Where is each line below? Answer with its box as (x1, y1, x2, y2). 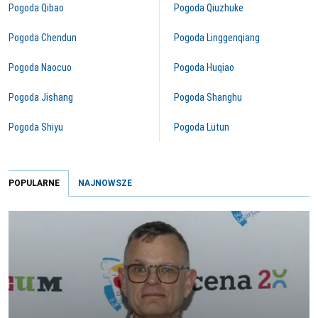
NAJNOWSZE (78, 178, 132, 188)
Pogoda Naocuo (9, 62, 72, 73)
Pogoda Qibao (9, 2, 64, 13)
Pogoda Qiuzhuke (174, 2, 243, 13)
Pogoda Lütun (174, 121, 229, 133)
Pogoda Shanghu (174, 92, 242, 103)
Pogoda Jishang (9, 92, 73, 103)
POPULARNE (9, 178, 60, 188)
